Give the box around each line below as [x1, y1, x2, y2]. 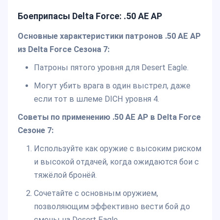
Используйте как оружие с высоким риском [33, 144, 201, 154]
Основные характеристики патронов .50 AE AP [18, 31, 201, 41]
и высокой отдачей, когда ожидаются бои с [33, 157, 199, 167]
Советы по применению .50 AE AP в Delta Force [18, 112, 201, 122]
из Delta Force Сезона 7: [18, 45, 110, 55]
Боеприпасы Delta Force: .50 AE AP [18, 10, 162, 21]
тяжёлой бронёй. [33, 170, 97, 180]
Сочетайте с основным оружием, [33, 189, 158, 198]
